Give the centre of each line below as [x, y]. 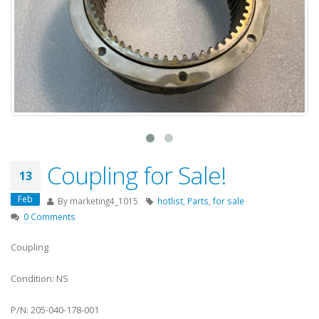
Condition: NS [40, 278]
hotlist [170, 201]
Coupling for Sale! [137, 175]
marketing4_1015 [104, 201]
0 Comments [49, 216]
